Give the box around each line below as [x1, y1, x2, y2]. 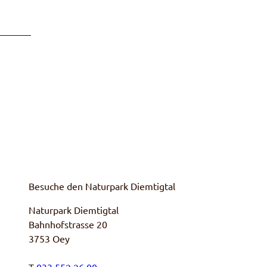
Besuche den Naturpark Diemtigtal [29, 180, 175, 193]
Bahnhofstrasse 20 [29, 218, 107, 231]
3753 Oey [29, 232, 70, 245]
